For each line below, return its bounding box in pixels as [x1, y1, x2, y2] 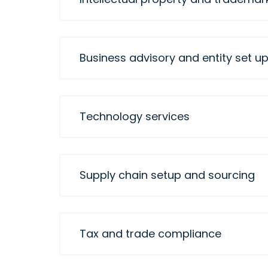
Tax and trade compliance [80, 226, 221, 241]
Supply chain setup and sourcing [80, 167, 255, 182]
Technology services [80, 109, 190, 124]
